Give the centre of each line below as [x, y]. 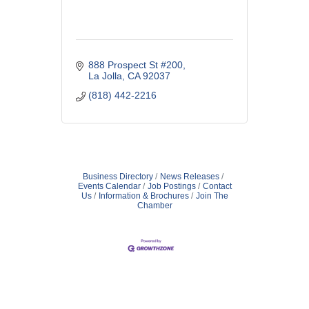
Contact [217, 186]
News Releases [190, 176]
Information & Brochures [143, 196]
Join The [212, 196]
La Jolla [105, 76]
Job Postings [171, 186]
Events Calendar [109, 186]
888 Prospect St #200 [135, 64]
